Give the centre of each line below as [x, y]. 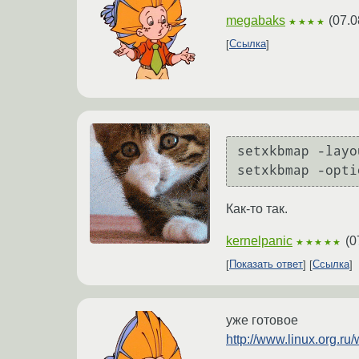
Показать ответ [266, 264]
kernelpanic [259, 240]
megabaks [256, 20]
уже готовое [262, 320]
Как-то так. [257, 208]
